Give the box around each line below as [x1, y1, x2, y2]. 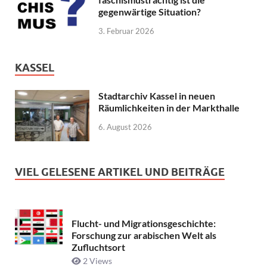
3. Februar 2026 [98, 26, 154, 36]
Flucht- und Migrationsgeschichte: [72, 218, 216, 229]
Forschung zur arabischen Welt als [72, 229, 216, 241]
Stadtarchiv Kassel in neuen [98, 89, 215, 101]
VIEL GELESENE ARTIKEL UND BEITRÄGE [15, 165, 225, 178]
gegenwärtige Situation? [98, 5, 201, 17]
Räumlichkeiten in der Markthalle [98, 101, 240, 113]
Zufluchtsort [72, 241, 125, 253]
